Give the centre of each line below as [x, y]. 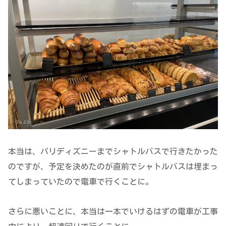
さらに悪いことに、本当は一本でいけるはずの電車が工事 [113, 211]
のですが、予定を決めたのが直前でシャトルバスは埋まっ [113, 167]
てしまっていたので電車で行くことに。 [81, 182]
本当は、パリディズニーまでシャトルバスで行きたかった [113, 152]
